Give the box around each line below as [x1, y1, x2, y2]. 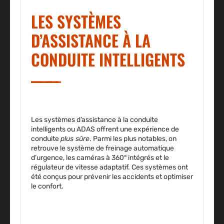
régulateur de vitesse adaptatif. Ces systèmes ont [31, 163, 188, 172]
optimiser [163, 172, 193, 181]
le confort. [31, 182, 63, 191]
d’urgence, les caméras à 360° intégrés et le [31, 153, 169, 162]
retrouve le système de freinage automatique [31, 144, 174, 153]
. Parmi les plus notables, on [89, 134, 176, 143]
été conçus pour [31, 172, 84, 181]
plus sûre [60, 134, 89, 143]
